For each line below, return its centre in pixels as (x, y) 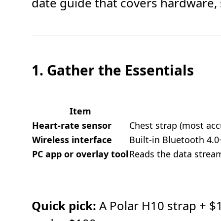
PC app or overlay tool (80, 154)
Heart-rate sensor (72, 125)
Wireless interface (72, 140)
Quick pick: (64, 205)
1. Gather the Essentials (113, 70)
